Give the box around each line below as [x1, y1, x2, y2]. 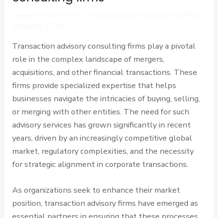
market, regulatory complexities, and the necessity [12, 145, 194, 157]
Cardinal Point [152, 9, 204, 20]
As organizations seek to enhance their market [12, 184, 181, 196]
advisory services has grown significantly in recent [12, 119, 191, 130]
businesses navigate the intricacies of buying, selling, [12, 92, 200, 104]
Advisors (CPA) [12, 20, 66, 32]
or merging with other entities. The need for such [12, 106, 190, 117]
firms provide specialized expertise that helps [12, 79, 177, 91]
